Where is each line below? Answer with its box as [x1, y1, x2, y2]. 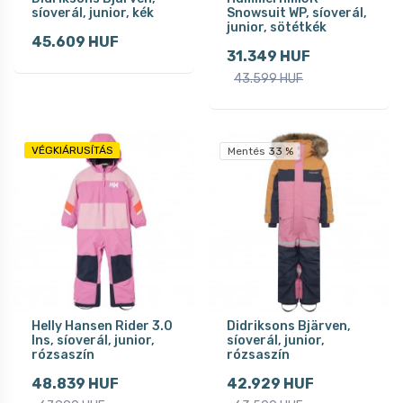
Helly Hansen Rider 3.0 [31, 318, 173, 334]
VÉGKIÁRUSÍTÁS [31, 143, 113, 157]
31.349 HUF [227, 47, 310, 65]
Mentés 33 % [227, 144, 293, 157]
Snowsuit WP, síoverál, [227, 4, 367, 21]
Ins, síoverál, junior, [31, 332, 155, 348]
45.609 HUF [31, 32, 119, 50]
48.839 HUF [31, 374, 119, 392]
